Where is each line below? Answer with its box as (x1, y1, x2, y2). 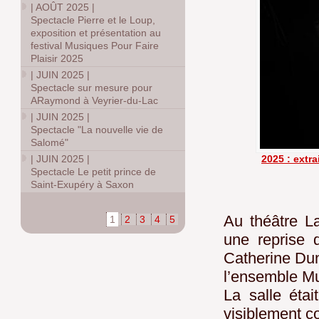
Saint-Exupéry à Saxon (31, 179, 135, 190)
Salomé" (31, 137, 69, 148)
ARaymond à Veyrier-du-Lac (31, 95, 159, 106)
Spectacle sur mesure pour (31, 82, 153, 93)
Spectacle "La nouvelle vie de (31, 124, 164, 135)
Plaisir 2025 (31, 53, 84, 64)
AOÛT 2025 (36, 1, 90, 13)
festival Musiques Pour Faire (31, 40, 159, 51)
